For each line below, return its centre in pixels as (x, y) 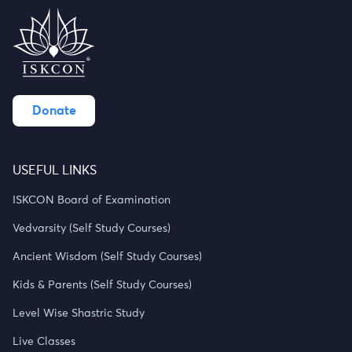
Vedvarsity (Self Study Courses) (92, 229)
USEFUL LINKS (55, 170)
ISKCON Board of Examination (92, 200)
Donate (54, 111)
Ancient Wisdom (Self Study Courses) (107, 257)
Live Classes (44, 342)
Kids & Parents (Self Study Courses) (102, 285)
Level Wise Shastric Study (79, 313)
